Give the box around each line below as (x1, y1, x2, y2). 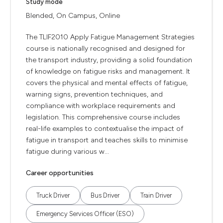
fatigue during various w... (26, 147, 109, 156)
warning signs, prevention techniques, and (26, 90, 163, 99)
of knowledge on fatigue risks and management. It (26, 67, 190, 76)
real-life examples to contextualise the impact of (26, 124, 183, 133)
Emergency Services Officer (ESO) (36, 210, 134, 218)
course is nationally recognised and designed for (26, 44, 185, 53)
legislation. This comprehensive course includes (26, 113, 180, 121)
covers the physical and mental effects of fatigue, (26, 79, 188, 87)
